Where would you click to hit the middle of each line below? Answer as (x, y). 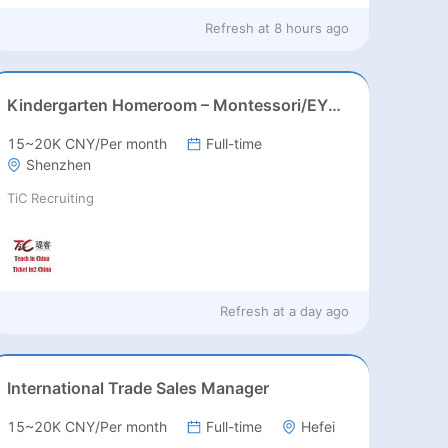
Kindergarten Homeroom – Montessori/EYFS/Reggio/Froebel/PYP (335, 105)
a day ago (319, 311)
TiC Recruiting (51, 198)
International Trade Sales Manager (138, 388)
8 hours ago (312, 28)
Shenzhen (59, 165)
